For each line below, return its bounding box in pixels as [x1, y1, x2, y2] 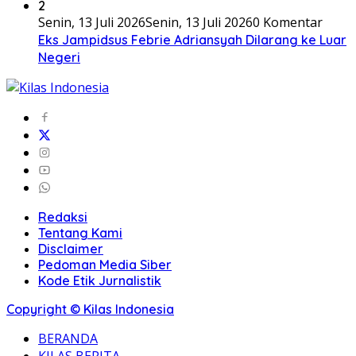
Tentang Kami [38, 225, 122, 241]
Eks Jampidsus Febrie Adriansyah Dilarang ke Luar [38, 32, 346, 48]
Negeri [38, 49, 80, 65]
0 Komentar [253, 14, 323, 31]
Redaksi [38, 209, 87, 225]
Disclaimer [38, 241, 103, 257]
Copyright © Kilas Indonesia [6, 301, 174, 317]
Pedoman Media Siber [38, 257, 172, 273]
